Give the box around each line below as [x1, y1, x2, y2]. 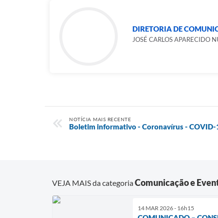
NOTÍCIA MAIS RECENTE [69, 116, 131, 122]
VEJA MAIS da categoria [52, 178, 135, 187]
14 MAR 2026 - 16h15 [138, 204, 194, 212]
